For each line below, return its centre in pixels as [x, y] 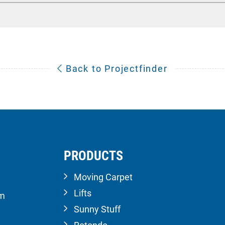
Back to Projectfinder [115, 68]
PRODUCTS [93, 155]
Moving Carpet [103, 177]
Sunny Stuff [97, 209]
